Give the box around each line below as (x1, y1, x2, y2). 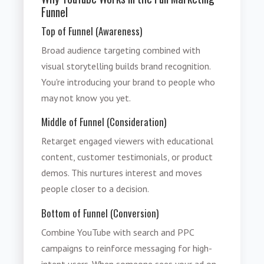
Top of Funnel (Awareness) (41, 23, 143, 38)
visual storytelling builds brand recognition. (41, 60, 211, 72)
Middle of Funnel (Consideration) (41, 114, 167, 130)
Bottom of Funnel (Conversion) (41, 205, 159, 220)
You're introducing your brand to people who (41, 75, 216, 88)
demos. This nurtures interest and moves (41, 167, 203, 179)
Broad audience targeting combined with (41, 44, 201, 56)
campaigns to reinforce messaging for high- (41, 242, 213, 254)
